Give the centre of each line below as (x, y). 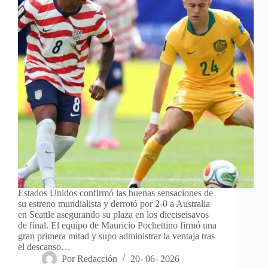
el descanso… (44, 246)
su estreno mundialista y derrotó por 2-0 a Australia (114, 203)
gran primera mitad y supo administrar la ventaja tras (116, 236)
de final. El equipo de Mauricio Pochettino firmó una (117, 225)
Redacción (98, 258)
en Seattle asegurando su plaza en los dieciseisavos (113, 214)
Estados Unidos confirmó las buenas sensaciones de (115, 193)
